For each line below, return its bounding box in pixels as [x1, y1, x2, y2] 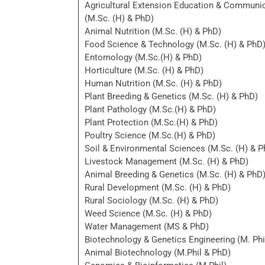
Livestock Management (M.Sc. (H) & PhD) [85, 156, 248, 167]
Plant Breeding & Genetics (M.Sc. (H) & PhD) [85, 91, 258, 102]
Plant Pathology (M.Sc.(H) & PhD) [85, 104, 216, 115]
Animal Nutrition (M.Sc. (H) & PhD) [85, 26, 221, 37]
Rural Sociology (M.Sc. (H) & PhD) [85, 195, 218, 206]
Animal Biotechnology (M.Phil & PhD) [85, 247, 231, 258]
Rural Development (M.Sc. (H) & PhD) [85, 182, 231, 193]
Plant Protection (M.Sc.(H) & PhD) [85, 117, 218, 128]
